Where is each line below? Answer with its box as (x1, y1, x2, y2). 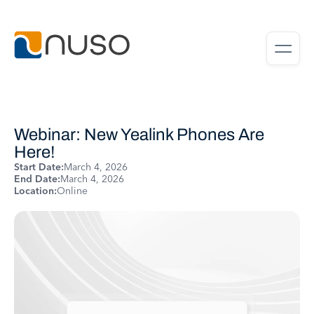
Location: (14, 184, 57, 197)
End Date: (14, 172, 60, 185)
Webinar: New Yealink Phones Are (14, 125, 264, 144)
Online (57, 184, 88, 197)
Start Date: (14, 161, 64, 173)
